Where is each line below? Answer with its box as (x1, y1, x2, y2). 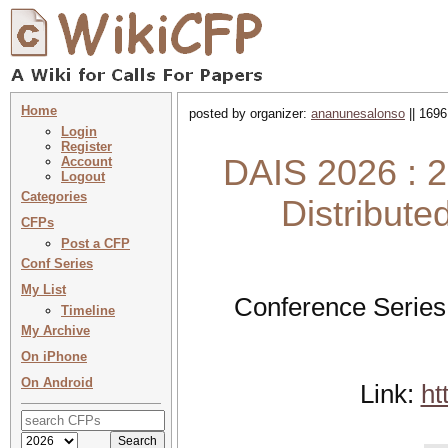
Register (61, 139, 112, 154)
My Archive (21, 323, 90, 338)
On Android (21, 375, 93, 390)
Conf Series (21, 256, 93, 271)
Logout (61, 169, 105, 184)
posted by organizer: (189, 106, 311, 121)
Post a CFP (61, 236, 130, 251)
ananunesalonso (311, 106, 405, 121)
